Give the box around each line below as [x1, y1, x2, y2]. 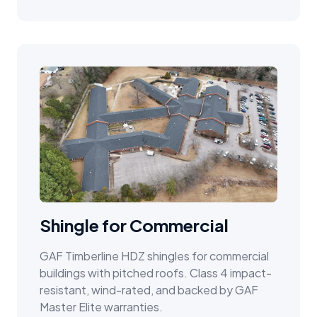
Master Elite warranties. [40, 299, 163, 315]
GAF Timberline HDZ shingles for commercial [40, 248, 269, 264]
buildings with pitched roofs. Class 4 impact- [40, 265, 272, 281]
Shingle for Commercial [40, 214, 229, 236]
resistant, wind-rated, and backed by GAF [40, 282, 258, 298]
